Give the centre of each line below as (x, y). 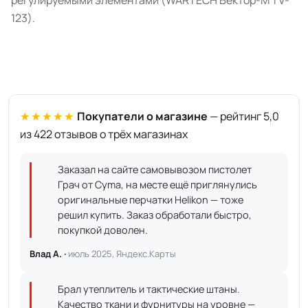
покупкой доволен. (103, 230)
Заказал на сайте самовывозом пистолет (155, 169)
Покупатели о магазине (142, 116)
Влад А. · (49, 254)
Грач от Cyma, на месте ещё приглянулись (157, 185)
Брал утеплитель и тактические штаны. (149, 289)
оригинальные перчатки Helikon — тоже (151, 200)
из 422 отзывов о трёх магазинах (104, 134)
